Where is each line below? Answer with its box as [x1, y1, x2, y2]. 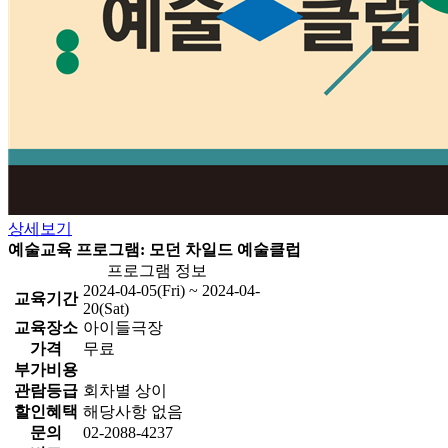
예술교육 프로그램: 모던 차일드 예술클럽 [8, 240, 301, 258]
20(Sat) [83, 299, 129, 317]
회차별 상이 [83, 381, 167, 399]
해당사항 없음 [83, 402, 183, 420]
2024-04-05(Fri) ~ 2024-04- [83, 281, 260, 299]
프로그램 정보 [106, 261, 207, 279]
